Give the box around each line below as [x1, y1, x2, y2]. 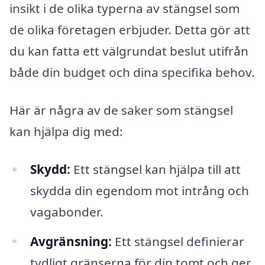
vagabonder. [30, 203, 104, 220]
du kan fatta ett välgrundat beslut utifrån [9, 43, 248, 60]
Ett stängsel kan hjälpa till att [70, 160, 241, 177]
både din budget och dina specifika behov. [9, 64, 255, 81]
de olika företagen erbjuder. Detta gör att [9, 21, 250, 38]
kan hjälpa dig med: [9, 122, 123, 140]
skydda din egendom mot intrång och [30, 182, 249, 199]
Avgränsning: [30, 232, 112, 250]
